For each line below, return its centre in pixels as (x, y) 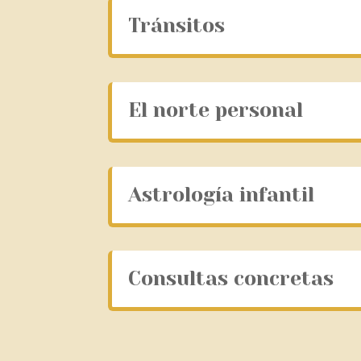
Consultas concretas (231, 279)
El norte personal (216, 110)
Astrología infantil (222, 194)
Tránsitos (177, 26)
